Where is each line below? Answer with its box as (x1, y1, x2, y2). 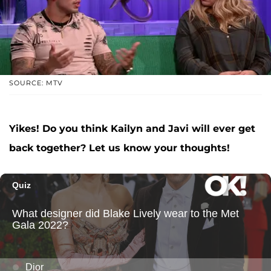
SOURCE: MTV (9, 78, 63, 87)
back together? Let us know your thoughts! (9, 142, 230, 154)
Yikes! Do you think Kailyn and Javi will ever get (9, 122, 255, 134)
